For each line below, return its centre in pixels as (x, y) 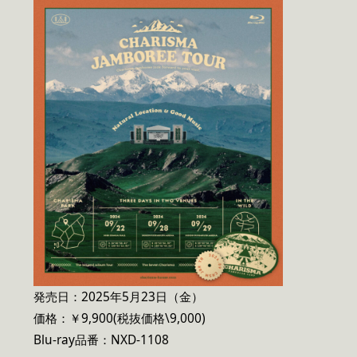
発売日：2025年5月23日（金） (118, 296)
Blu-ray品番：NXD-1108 (101, 339)
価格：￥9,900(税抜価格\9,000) (120, 318)
